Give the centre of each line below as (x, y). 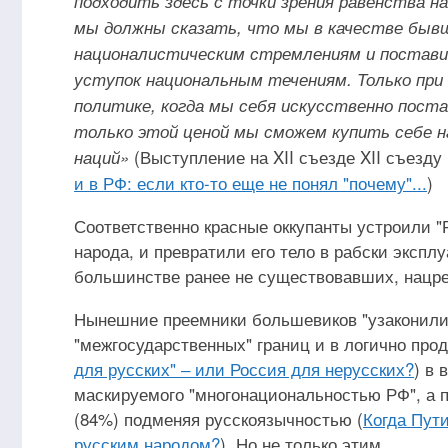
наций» (101, 157)
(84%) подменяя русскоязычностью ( (218, 418)
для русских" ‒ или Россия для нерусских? (244, 368)
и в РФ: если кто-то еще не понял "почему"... (250, 182)
